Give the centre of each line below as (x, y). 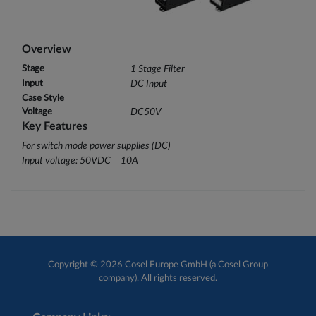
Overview (47, 49)
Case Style (43, 98)
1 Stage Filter (158, 69)
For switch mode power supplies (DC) (96, 146)
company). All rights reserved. (158, 278)
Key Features (55, 126)
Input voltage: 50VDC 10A (80, 160)
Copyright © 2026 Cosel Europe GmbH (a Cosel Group (158, 264)
